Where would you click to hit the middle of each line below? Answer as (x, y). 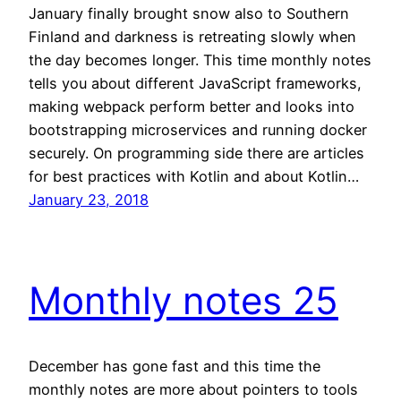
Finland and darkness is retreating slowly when (192, 36)
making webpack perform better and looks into (192, 106)
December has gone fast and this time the (175, 366)
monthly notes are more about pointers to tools (193, 389)
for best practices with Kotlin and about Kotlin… (194, 176)
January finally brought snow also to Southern (189, 13)
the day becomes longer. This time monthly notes (200, 60)
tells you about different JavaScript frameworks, (195, 83)
